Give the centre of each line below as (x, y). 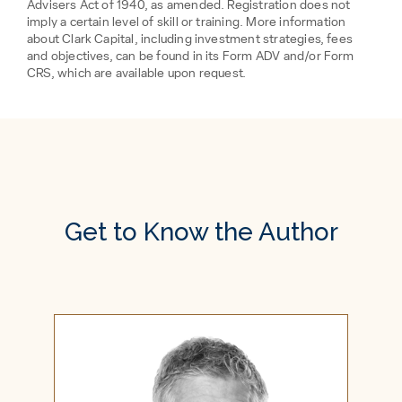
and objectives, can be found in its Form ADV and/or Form (191, 56)
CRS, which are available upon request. (137, 73)
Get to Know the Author (201, 232)
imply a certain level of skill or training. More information (187, 22)
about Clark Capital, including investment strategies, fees (190, 39)
